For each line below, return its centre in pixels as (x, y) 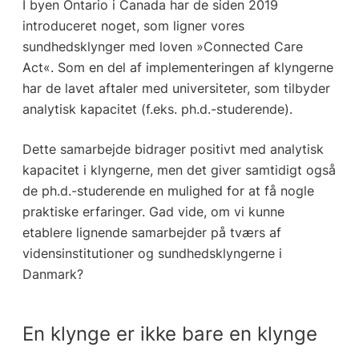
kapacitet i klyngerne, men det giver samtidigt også (179, 170)
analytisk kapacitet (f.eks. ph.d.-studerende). (157, 109)
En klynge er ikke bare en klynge (169, 334)
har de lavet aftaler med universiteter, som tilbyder (176, 89)
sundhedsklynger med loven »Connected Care (162, 47)
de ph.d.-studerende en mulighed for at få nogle (168, 191)
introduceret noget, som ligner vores (133, 26)
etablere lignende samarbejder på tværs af (151, 233)
